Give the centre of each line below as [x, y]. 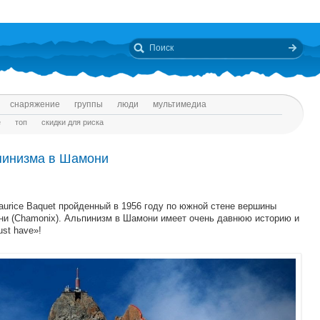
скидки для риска [72, 122]
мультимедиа [180, 104]
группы [89, 104]
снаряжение [35, 104]
